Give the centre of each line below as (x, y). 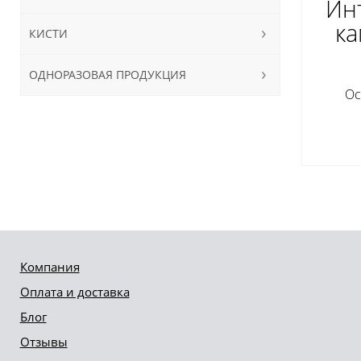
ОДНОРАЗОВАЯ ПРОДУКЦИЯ (107, 74)
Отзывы (44, 342)
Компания (50, 267)
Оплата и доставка (75, 292)
